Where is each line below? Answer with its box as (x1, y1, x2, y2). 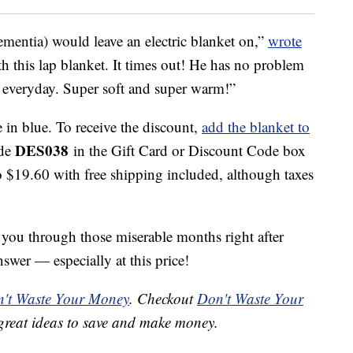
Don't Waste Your (197, 288, 303, 309)
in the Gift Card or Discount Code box (73, 140, 306, 161)
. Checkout (129, 288, 197, 309)
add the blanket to (202, 117, 310, 137)
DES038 (15, 139, 73, 162)
